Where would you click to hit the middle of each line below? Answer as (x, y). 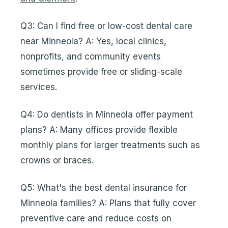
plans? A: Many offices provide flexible (99, 130)
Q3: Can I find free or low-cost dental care (106, 26)
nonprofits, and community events (91, 56)
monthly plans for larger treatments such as (110, 145)
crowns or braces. (57, 160)
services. (39, 87)
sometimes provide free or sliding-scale (101, 72)
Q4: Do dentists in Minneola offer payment (107, 115)
